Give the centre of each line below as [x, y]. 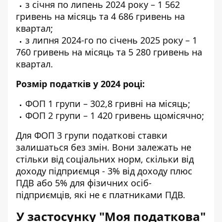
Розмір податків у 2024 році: [80, 84]
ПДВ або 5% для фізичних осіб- [84, 183]
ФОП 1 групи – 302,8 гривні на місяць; [108, 104]
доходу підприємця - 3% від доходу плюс [104, 171]
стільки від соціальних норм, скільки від [105, 159]
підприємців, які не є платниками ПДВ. [101, 195]
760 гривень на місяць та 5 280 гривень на [109, 52]
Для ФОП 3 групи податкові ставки [92, 135]
